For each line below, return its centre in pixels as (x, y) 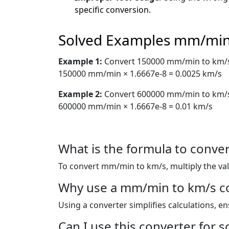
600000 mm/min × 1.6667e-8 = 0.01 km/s (135, 106)
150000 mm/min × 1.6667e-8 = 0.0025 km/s (140, 73)
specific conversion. (113, 9)
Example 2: (81, 94)
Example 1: (81, 61)
